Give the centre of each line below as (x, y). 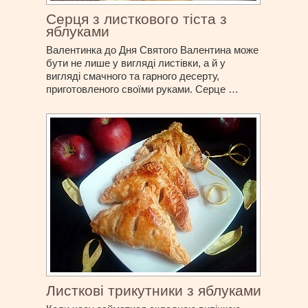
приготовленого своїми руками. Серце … (143, 89)
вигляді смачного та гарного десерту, (133, 76)
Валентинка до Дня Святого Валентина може (153, 50)
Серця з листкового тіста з (137, 19)
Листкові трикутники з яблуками (154, 291)
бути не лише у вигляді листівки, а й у (136, 63)
